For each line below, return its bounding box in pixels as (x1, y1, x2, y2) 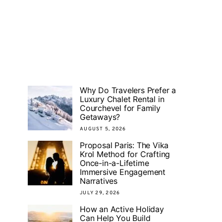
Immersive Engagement (80, 167, 166, 177)
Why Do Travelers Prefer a (80, 85, 176, 96)
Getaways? (80, 112, 120, 122)
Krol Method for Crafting (80, 149, 170, 160)
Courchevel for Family (80, 103, 161, 113)
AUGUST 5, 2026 (80, 126, 126, 133)
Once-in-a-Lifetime (80, 158, 149, 168)
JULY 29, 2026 (80, 190, 120, 197)
